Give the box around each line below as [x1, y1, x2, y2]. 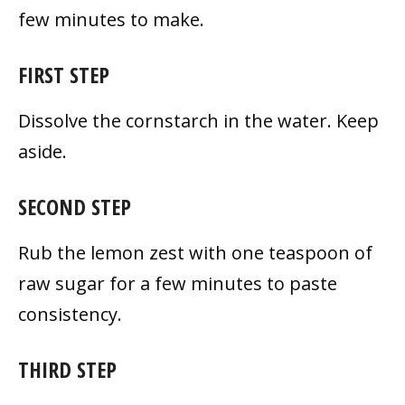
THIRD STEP [18, 354, 117, 385]
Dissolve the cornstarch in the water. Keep [18, 108, 379, 134]
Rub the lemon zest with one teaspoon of [18, 240, 372, 266]
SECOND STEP [18, 192, 131, 222]
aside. [18, 139, 67, 165]
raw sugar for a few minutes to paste [18, 271, 337, 297]
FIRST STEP [18, 60, 109, 90]
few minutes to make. [18, 7, 204, 33]
